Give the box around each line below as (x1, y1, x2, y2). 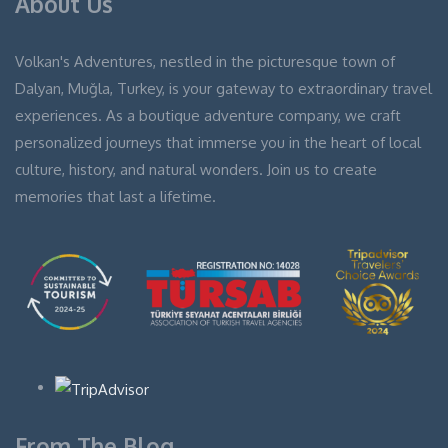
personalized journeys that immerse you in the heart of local (15, 132, 421, 152)
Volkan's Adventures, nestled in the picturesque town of (15, 51, 395, 71)
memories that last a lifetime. (15, 186, 216, 206)
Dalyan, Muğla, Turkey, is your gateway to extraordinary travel (15, 78, 432, 98)
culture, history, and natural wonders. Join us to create (15, 159, 377, 179)
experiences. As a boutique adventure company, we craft (15, 105, 401, 125)
